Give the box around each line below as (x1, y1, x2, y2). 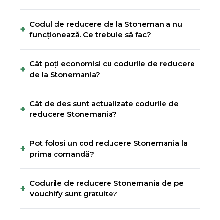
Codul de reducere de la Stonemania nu (29, 19, 182, 28)
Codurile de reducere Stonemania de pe (29, 178, 184, 188)
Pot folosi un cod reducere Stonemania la (29, 138, 188, 148)
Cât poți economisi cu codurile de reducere (29, 59, 195, 68)
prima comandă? (29, 149, 94, 159)
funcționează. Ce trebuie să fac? (29, 30, 151, 39)
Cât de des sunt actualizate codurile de (29, 99, 179, 108)
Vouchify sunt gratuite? (29, 189, 117, 198)
